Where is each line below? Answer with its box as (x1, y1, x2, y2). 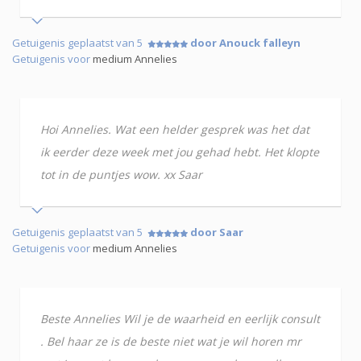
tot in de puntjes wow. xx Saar (40, 166, 202, 182)
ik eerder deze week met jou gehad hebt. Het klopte (40, 143, 319, 160)
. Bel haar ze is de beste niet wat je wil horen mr (40, 333, 301, 349)
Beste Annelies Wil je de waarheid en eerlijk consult (40, 310, 320, 326)
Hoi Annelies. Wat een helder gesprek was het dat (40, 121, 309, 137)
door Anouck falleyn (190, 35, 301, 50)
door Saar (190, 224, 243, 239)
